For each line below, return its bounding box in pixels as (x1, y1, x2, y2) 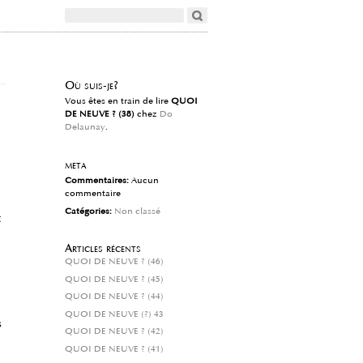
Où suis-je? (65, 78, 118, 92)
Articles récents (65, 241, 141, 255)
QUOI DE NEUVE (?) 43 (65, 308, 164, 320)
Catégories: (65, 205, 112, 217)
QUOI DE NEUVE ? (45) (65, 273, 164, 285)
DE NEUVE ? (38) (65, 108, 135, 120)
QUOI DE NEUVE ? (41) (65, 343, 164, 355)
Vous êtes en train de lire (65, 95, 171, 107)
